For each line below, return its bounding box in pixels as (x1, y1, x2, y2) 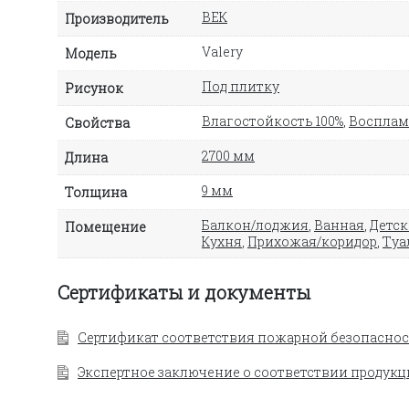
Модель (65, 44, 117, 62)
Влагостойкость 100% (202, 111, 343, 130)
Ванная (314, 215, 364, 234)
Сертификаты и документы (58, 279, 310, 304)
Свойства (65, 113, 130, 131)
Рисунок (65, 79, 123, 97)
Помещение (65, 217, 146, 236)
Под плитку (202, 77, 279, 95)
